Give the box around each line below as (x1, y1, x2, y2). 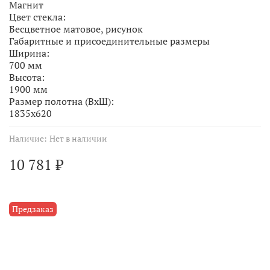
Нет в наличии (49, 132, 107, 144)
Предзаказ (12, 202, 54, 215)
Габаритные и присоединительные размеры (9, 34, 210, 48)
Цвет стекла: (9, 10, 66, 24)
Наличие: (9, 132, 47, 144)
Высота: (9, 70, 45, 84)
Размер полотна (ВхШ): (9, 94, 114, 108)
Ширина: (9, 46, 49, 60)
